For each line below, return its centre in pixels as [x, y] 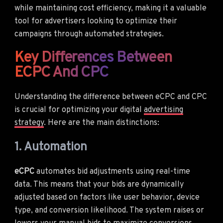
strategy [29, 123]
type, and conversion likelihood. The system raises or [109, 210]
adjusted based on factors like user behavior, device [107, 197]
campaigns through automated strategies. [89, 34]
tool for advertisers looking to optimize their [96, 21]
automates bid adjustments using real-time [112, 171]
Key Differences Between [93, 58]
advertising [164, 110]
